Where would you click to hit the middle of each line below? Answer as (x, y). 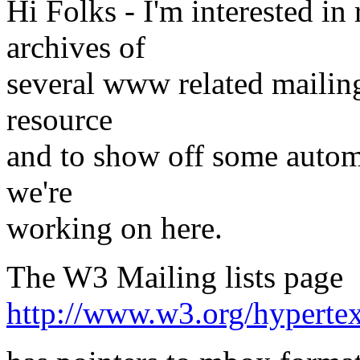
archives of (76, 47)
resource (59, 120)
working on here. (115, 228)
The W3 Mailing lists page (175, 277)
